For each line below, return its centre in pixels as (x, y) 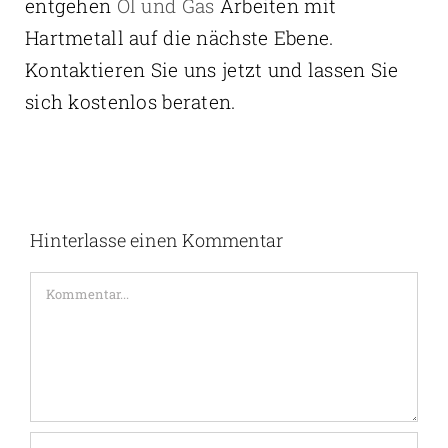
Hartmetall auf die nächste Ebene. (179, 38)
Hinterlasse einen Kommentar (156, 240)
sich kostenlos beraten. (130, 102)
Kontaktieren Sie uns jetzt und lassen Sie (211, 70)
